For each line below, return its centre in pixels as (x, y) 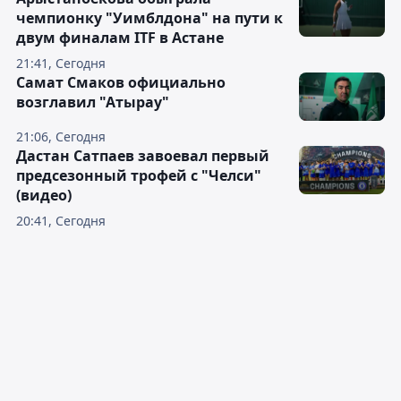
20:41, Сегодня (61, 221)
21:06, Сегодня (61, 137)
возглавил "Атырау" (93, 102)
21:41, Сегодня (61, 64)
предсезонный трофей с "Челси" (139, 176)
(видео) (44, 196)
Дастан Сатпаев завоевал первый (143, 156)
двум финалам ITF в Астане (120, 38)
